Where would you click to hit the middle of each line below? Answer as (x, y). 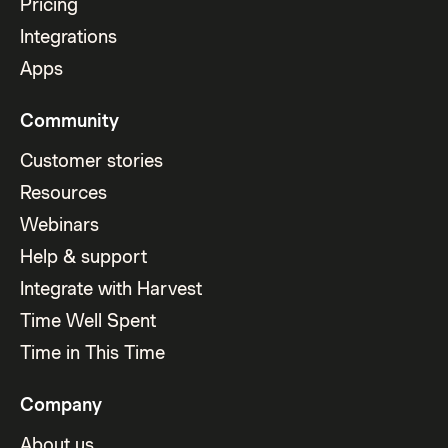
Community (70, 120)
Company (61, 404)
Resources (64, 192)
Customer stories (92, 160)
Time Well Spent (88, 320)
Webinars (60, 224)
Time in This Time (93, 352)
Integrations (69, 36)
